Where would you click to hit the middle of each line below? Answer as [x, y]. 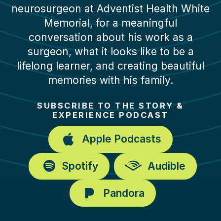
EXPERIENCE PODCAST [110, 115]
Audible [167, 166]
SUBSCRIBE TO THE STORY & [110, 105]
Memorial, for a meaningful [110, 23]
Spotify [80, 166]
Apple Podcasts [122, 139]
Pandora [124, 193]
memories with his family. [110, 80]
